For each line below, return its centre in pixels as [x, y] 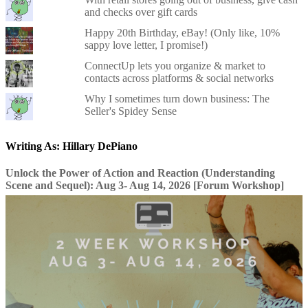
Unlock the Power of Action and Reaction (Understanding [140, 173]
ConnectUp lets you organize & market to [175, 65]
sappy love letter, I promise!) [146, 45]
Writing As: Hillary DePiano [71, 146]
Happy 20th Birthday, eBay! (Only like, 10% [182, 32]
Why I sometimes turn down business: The [177, 98]
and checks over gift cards [141, 12]
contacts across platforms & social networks [179, 78]
